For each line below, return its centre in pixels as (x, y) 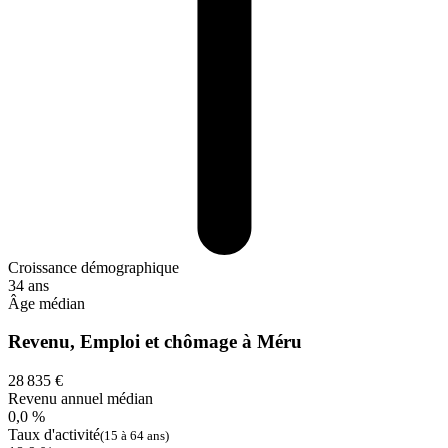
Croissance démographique (93, 267)
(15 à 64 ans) (134, 436)
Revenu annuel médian (80, 399)
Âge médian (46, 303)
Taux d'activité (54, 435)
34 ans (28, 285)
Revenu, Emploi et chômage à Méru (155, 342)
